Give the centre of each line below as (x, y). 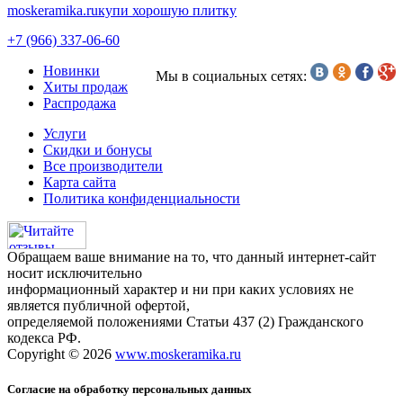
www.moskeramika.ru (178, 354)
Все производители (103, 166)
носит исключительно (75, 273)
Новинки (72, 71)
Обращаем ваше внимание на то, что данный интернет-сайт (192, 257)
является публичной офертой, (99, 306)
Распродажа (80, 103)
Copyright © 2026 (61, 354)
